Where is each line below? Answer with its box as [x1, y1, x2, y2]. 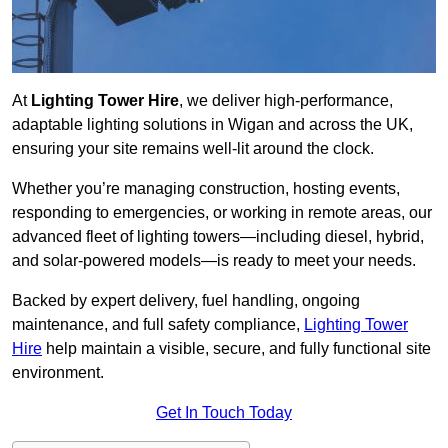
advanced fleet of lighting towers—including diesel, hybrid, [12, 228, 424, 246]
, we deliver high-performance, [179, 92, 393, 110]
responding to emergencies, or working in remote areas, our [12, 204, 432, 222]
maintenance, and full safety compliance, [12, 316, 304, 334]
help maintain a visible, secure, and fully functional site [42, 340, 431, 358]
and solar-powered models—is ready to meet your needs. [12, 252, 416, 270]
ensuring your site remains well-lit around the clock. [12, 140, 374, 158]
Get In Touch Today [156, 404, 292, 422]
